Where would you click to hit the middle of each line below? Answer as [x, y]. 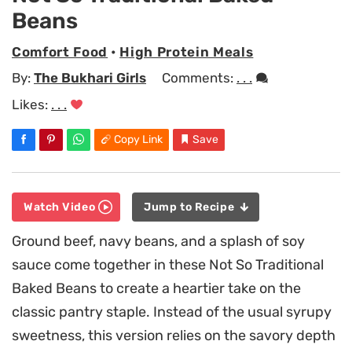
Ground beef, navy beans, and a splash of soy [158, 242]
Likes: [31, 104]
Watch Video [61, 207]
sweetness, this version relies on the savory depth [174, 336]
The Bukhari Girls [90, 78]
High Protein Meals [187, 51]
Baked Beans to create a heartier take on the [156, 289]
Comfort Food [60, 51]
